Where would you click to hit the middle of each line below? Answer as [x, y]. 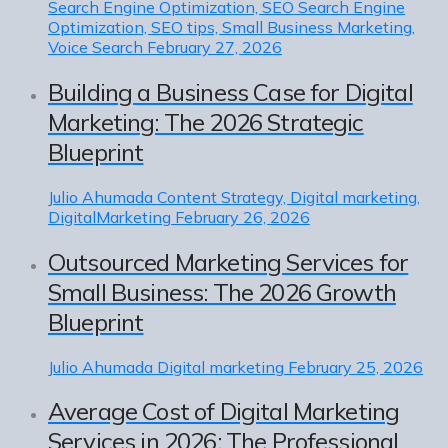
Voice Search [95, 46]
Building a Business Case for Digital [230, 91]
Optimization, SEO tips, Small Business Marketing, [231, 26]
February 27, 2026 [214, 46]
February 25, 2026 [355, 366]
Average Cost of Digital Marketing [224, 411]
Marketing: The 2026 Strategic [206, 121]
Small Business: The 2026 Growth [222, 291]
